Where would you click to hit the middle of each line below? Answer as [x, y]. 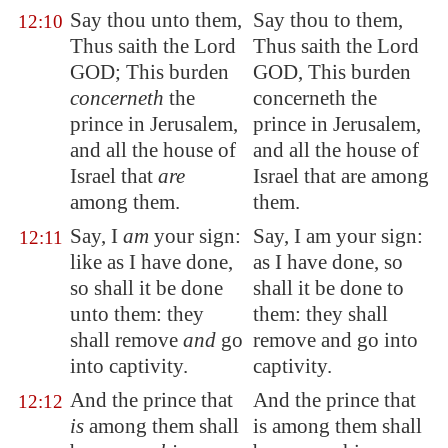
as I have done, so [328, 262]
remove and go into [335, 340]
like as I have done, [151, 262]
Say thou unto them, [156, 20]
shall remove [126, 340]
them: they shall [320, 314]
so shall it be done [146, 288]
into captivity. [129, 366]
